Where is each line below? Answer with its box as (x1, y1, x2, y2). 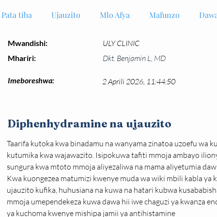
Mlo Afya (100, 10, 130, 20)
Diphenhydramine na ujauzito (7, 117, 171, 130)
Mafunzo (149, 10, 180, 20)
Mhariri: (8, 53, 36, 62)
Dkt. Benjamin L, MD (103, 53, 166, 63)
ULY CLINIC (103, 38, 139, 48)
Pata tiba (1, 10, 32, 20)
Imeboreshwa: (8, 76, 54, 85)
